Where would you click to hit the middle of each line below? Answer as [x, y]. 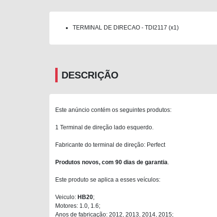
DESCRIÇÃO [90, 75]
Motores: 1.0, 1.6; [78, 206]
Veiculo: [66, 197]
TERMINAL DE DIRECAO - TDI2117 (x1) [126, 27]
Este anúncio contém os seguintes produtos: [113, 110]
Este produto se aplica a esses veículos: [108, 179]
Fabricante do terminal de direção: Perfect [110, 145]
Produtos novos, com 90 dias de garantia [111, 162]
